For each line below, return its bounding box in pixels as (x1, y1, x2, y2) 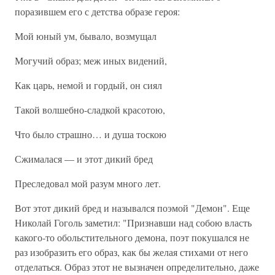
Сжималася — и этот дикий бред (15, 152, 153, 165)
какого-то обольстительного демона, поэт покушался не (15, 231, 249, 244)
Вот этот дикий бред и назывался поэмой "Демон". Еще (15, 201, 250, 214)
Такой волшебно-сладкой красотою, (15, 103, 165, 116)
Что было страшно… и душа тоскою (15, 128, 166, 141)
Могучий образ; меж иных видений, (15, 54, 167, 67)
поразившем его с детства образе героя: (15, 5, 180, 18)
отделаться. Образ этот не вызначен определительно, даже (15, 260, 259, 273)
